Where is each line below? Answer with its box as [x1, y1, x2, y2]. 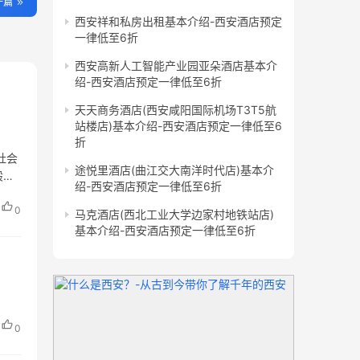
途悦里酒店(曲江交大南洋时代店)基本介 [75, 163, 274, 177]
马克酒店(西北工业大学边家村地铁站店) [75, 207, 274, 221]
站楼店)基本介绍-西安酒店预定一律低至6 [75, 119, 282, 133]
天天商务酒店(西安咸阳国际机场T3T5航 [75, 103, 276, 117]
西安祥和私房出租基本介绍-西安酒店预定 [75, 14, 282, 28]
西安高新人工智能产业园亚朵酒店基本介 [75, 59, 277, 72]
